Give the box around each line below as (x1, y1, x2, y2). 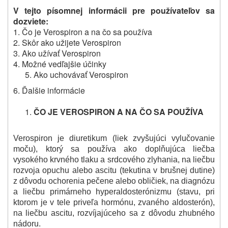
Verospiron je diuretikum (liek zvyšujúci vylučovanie (13, 133, 215, 142)
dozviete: (13, 15, 48, 27)
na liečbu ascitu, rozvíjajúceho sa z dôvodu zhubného (13, 208, 215, 217)
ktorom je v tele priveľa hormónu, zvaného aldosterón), (13, 197, 215, 207)
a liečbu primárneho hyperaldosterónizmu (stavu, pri (13, 187, 215, 196)
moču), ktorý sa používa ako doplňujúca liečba (13, 144, 215, 153)
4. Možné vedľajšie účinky (13, 58, 106, 70)
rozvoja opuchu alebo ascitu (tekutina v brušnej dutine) (13, 165, 215, 175)
